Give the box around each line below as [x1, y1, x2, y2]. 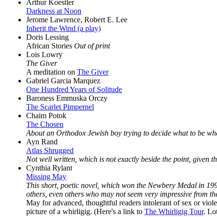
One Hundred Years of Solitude [26, 85, 122, 93]
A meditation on [26, 67, 77, 76]
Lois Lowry [26, 50, 62, 59]
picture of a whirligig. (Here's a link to [26, 207, 144, 216]
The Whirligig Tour [144, 207, 203, 216]
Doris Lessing [26, 32, 69, 41]
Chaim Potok [26, 111, 66, 120]
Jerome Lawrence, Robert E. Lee [26, 15, 127, 24]
